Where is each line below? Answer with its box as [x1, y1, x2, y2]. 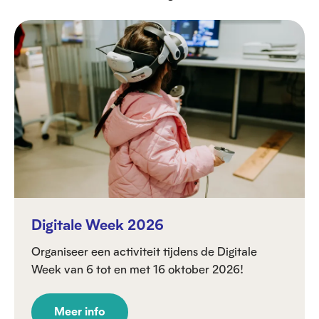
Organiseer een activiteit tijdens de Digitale [31, 244, 257, 259]
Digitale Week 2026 [31, 215, 164, 234]
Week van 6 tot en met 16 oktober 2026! [31, 261, 244, 277]
